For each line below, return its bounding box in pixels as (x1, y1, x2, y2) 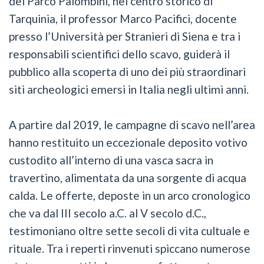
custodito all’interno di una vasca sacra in (9, 153, 213, 167)
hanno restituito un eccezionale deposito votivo (9, 135, 247, 149)
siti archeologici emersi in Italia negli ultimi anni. (9, 82, 249, 96)
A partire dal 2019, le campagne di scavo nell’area (9, 117, 255, 131)
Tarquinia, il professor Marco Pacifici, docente (9, 11, 237, 25)
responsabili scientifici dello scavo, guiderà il (9, 47, 230, 61)
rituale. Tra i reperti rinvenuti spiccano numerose (9, 241, 250, 255)
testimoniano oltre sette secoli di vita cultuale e (9, 223, 250, 237)
